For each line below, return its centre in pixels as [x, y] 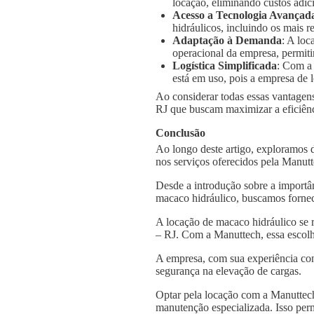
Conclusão [180, 133]
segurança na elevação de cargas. [228, 271]
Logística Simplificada [225, 66]
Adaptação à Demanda [227, 41]
